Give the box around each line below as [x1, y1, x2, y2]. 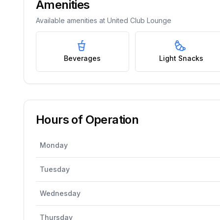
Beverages [64, 54, 101, 62]
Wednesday [40, 189, 81, 197]
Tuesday [40, 165, 70, 173]
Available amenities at [36, 16, 107, 25]
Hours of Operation [36, 112, 139, 127]
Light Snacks [159, 54, 204, 62]
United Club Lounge [107, 16, 171, 25]
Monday [40, 141, 68, 149]
